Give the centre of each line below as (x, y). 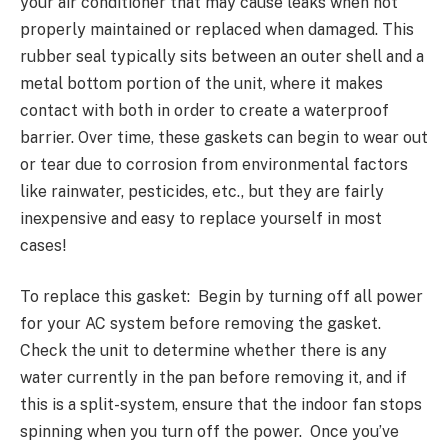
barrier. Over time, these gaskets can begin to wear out (224, 137)
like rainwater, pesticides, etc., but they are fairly (202, 191)
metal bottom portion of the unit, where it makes (201, 83)
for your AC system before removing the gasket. (200, 324)
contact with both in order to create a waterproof (204, 110)
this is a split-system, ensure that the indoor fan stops (221, 405)
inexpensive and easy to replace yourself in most (201, 218)
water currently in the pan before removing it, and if (213, 378)
